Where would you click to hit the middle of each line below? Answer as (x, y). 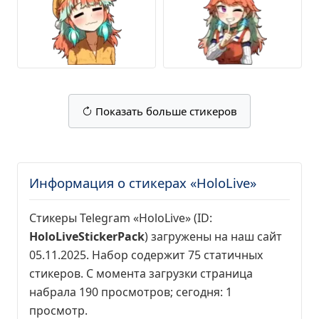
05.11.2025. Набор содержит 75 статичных (146, 255)
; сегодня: (198, 292)
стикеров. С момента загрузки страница (141, 273)
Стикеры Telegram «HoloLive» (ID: (121, 218)
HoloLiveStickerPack (87, 236)
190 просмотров (125, 292)
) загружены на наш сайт (213, 236)
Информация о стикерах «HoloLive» (143, 183)
